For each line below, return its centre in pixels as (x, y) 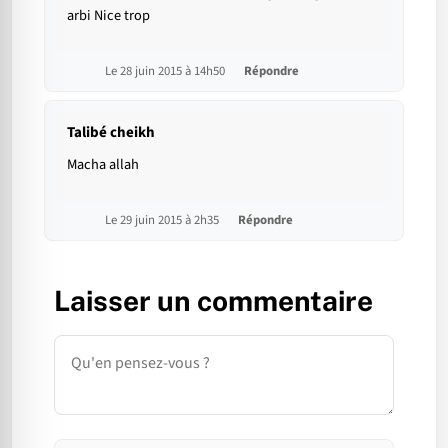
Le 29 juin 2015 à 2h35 (163, 220)
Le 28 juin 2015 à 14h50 (166, 71)
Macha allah (103, 165)
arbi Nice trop (108, 16)
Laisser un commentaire (213, 301)
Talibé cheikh (111, 133)
